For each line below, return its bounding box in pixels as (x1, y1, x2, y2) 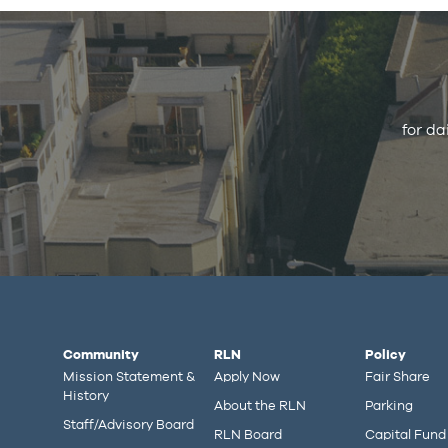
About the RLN (214, 396, 307, 415)
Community (63, 345, 139, 364)
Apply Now (214, 367, 281, 386)
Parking (365, 396, 414, 415)
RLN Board (214, 425, 283, 444)
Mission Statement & (63, 367, 195, 386)
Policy (365, 345, 407, 364)
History (63, 386, 109, 405)
